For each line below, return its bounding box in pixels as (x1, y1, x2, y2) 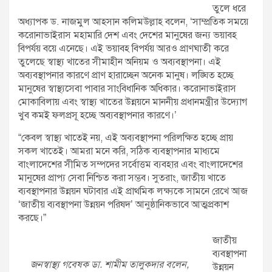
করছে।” (18, 212, 46, 225)
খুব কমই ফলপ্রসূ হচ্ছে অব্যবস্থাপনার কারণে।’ (18, 109, 177, 122)
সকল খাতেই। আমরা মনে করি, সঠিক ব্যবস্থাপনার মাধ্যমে (18, 145, 220, 158)
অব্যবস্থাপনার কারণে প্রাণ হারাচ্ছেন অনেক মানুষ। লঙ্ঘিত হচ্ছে (18, 69, 234, 82)
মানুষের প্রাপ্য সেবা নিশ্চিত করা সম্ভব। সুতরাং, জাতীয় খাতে (18, 172, 226, 185)
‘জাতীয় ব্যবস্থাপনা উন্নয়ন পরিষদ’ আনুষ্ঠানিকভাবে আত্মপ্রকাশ (18, 199, 229, 211)
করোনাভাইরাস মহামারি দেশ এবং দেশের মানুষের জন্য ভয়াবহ (18, 29, 237, 42)
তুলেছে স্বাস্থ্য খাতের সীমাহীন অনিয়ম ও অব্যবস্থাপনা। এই (18, 56, 221, 69)
